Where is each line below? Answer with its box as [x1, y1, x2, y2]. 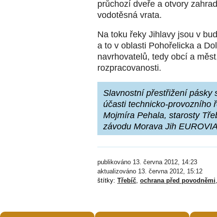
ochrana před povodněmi [140, 177, 216, 185]
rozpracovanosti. [97, 62, 164, 73]
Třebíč [117, 177, 136, 185]
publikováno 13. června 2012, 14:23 [97, 158, 197, 166]
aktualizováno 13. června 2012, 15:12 [97, 168, 202, 175]
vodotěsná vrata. [97, 10, 162, 20]
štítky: [97, 177, 117, 185]
